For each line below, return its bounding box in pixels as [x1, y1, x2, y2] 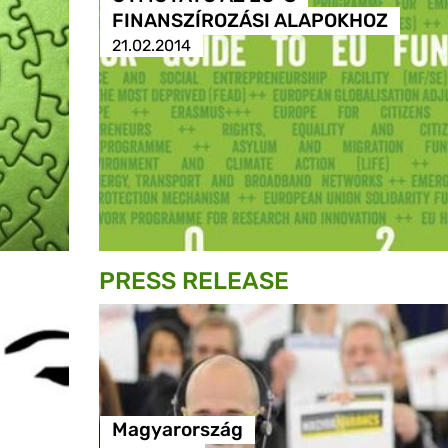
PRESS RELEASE [99, 267, 289, 296]
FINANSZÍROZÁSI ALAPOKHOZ [111, 9, 388, 33]
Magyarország [111, 418, 243, 442]
